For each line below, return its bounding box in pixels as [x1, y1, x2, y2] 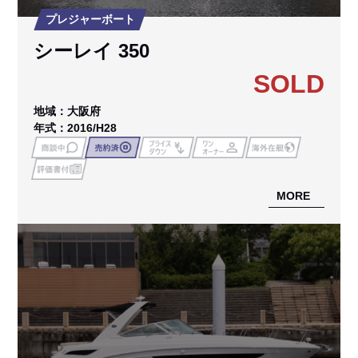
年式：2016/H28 [34, 121, 117, 134]
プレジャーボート [46, 12, 136, 26]
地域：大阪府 [34, 104, 101, 117]
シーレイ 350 [34, 39, 150, 62]
